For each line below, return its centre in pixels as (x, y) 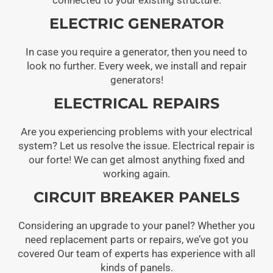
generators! (136, 80)
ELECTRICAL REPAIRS (136, 103)
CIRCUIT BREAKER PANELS (136, 197)
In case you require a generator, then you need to (136, 51)
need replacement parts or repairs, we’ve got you (136, 239)
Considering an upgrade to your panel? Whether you (136, 225)
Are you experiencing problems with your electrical (136, 131)
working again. (136, 173)
